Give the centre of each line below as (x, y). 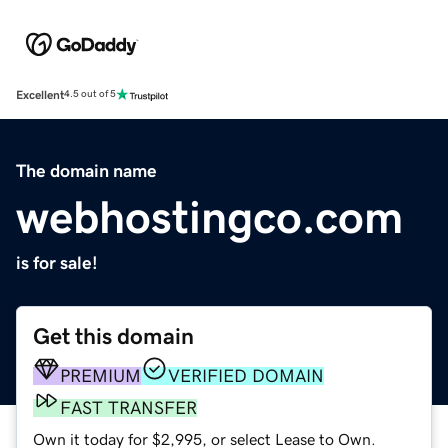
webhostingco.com (209, 216)
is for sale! (57, 262)
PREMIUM (100, 375)
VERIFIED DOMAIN (246, 375)
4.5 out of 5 (90, 94)
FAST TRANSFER (128, 407)
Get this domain (113, 336)
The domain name (86, 170)
